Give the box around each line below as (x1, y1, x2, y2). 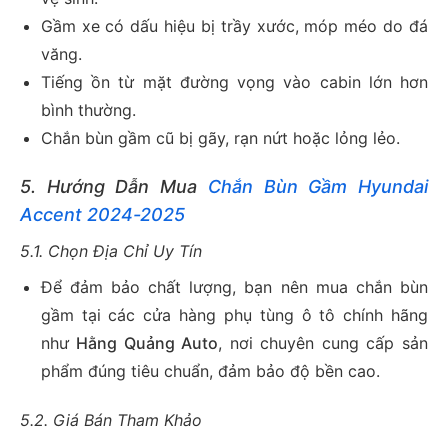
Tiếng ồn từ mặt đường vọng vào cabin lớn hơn (40, 72, 428, 93)
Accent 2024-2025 (20, 204, 185, 226)
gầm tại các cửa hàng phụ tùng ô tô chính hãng (40, 305, 428, 326)
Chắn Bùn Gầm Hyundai (207, 176, 429, 198)
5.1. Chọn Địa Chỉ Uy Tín (20, 241, 202, 262)
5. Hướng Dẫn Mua (20, 176, 208, 198)
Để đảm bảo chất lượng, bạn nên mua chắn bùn (40, 277, 428, 298)
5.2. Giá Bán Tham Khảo (20, 410, 202, 431)
